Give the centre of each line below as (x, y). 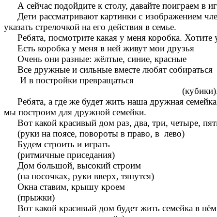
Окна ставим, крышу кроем (71, 187)
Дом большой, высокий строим (79, 166)
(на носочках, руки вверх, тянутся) (86, 176)
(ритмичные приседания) (66, 155)
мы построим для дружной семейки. (75, 112)
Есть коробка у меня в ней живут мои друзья (106, 48)
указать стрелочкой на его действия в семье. (90, 27)
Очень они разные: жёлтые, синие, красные (102, 59)
